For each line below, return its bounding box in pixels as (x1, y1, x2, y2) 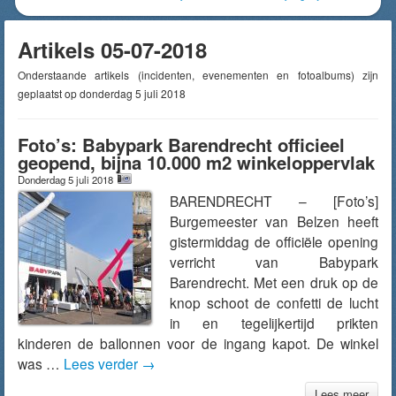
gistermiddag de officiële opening (170, 232, 378, 251)
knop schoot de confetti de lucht (170, 293, 378, 312)
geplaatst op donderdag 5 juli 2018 (18, 86, 186, 101)
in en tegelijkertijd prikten (170, 313, 378, 332)
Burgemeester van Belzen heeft (170, 211, 378, 231)
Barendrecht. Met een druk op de (170, 272, 378, 292)
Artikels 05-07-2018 (18, 34, 207, 65)
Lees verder (64, 354, 141, 373)
